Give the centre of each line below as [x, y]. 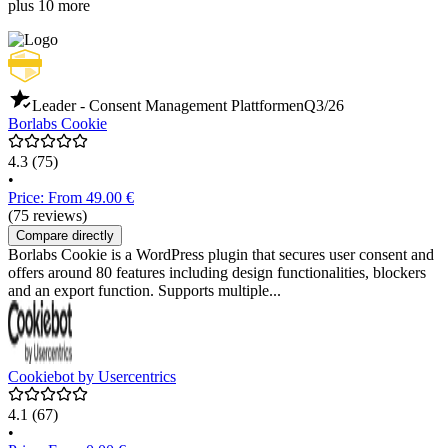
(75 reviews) [47, 216]
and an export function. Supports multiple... [144, 291]
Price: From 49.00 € [71, 198]
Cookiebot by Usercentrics [92, 377]
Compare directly [65, 236]
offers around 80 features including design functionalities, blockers [217, 273]
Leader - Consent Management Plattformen [168, 106]
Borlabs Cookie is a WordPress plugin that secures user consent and [221, 255]
